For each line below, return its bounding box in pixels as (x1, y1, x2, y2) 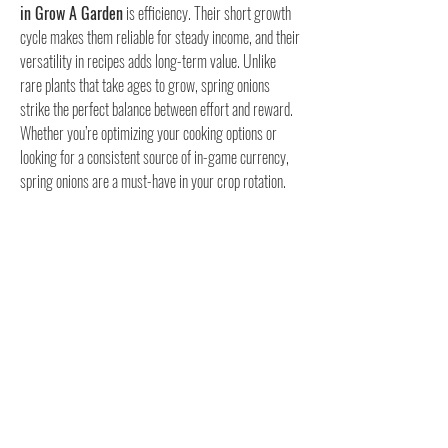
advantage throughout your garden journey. (20, 217, 241, 241)
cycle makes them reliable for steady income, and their (20, 25, 300, 49)
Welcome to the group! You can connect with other (20, 416, 277, 440)
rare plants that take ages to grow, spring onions (20, 73, 270, 97)
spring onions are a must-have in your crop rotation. (20, 169, 286, 193)
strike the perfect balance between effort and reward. (20, 97, 293, 121)
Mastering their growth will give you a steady (20, 193, 253, 217)
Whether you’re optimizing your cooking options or (20, 121, 277, 145)
